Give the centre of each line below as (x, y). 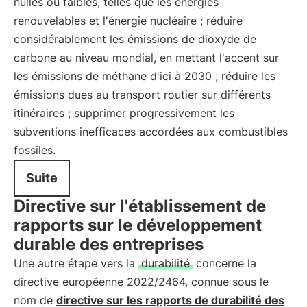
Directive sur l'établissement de (140, 206)
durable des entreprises (109, 244)
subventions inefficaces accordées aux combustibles (151, 132)
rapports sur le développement (138, 225)
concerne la (224, 263)
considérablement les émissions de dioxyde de (135, 39)
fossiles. (35, 150)
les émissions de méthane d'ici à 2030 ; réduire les (145, 76)
